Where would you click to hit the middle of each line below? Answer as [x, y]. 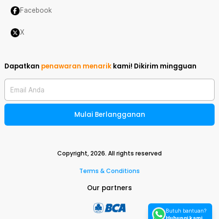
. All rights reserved [133, 153]
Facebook [36, 10]
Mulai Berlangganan [109, 115]
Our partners [109, 188]
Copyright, [74, 153]
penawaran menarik [76, 66]
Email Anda [27, 89]
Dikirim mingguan [165, 66]
